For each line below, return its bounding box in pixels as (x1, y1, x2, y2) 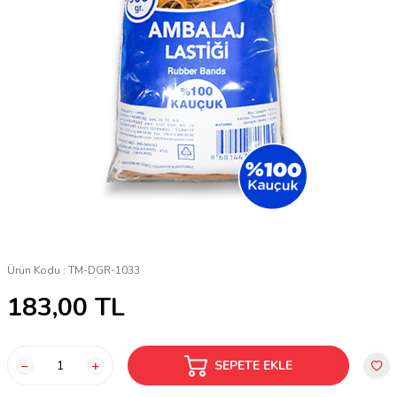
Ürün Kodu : (7, 263, 68, 277)
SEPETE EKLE (214, 356, 292, 374)
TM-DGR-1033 (68, 263, 140, 277)
